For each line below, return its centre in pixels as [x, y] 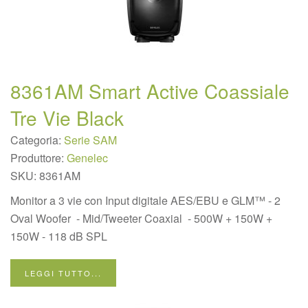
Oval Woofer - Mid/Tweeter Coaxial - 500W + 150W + [141, 218]
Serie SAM [90, 140]
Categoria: [37, 140]
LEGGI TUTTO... [63, 273]
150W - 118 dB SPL [59, 236]
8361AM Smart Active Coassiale [150, 91]
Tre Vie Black [67, 118]
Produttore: [38, 158]
